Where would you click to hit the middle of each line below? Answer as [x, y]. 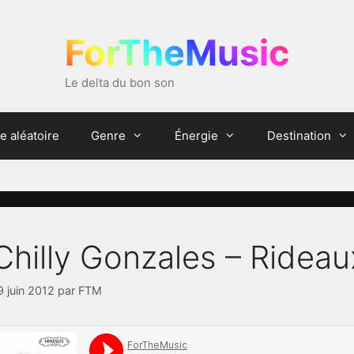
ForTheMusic [177, 53]
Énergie [196, 135]
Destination [299, 135]
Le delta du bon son [120, 83]
